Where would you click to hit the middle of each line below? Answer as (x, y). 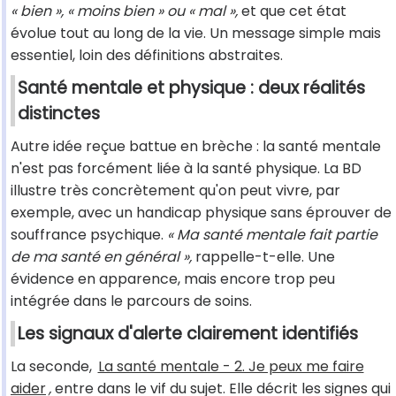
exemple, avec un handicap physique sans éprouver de (201, 213)
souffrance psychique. (89, 235)
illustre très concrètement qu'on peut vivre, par (175, 191)
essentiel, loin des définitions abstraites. (147, 56)
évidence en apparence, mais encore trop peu (173, 279)
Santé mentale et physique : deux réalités (191, 88)
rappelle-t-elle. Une (263, 257)
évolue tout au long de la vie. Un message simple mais (196, 34)
